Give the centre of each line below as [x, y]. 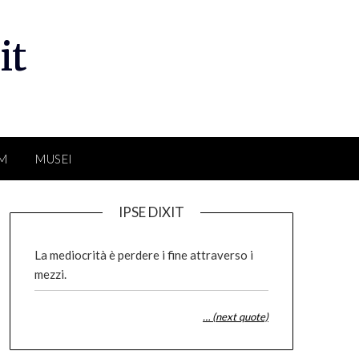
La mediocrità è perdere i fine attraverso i [143, 255]
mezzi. [50, 274]
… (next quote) [235, 317]
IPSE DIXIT [151, 212]
